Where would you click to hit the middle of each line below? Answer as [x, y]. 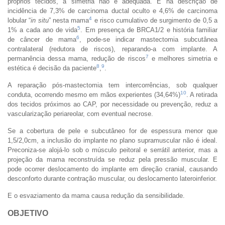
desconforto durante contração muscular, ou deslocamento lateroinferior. [112, 178]
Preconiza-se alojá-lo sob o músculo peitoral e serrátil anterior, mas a [113, 150]
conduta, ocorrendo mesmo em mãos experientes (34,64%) [94, 94]
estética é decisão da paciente [52, 68]
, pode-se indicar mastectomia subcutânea [148, 39]
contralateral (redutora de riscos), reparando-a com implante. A [113, 49]
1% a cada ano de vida [43, 30]
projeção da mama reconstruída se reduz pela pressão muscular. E [113, 159]
